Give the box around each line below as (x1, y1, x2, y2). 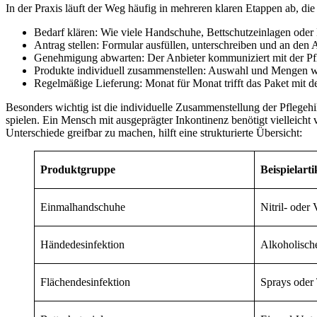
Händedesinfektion (40, 238, 125, 250)
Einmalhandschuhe (40, 200, 125, 213)
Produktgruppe (40, 163, 115, 175)
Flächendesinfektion (40, 275, 130, 288)
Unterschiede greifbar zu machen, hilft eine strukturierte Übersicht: (6, 126, 302, 139)
